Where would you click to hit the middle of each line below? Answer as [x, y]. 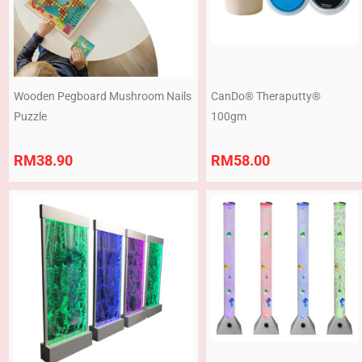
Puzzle [30, 117]
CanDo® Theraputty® [266, 97]
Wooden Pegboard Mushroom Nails [103, 97]
